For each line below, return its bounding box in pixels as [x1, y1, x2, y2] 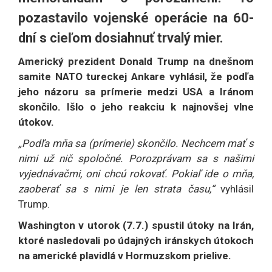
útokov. [18, 116, 56, 129]
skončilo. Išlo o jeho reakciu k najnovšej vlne [18, 101, 254, 114]
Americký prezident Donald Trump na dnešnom [18, 55, 254, 68]
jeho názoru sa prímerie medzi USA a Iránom [18, 86, 254, 98]
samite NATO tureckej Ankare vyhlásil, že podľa [18, 70, 254, 83]
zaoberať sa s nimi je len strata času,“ [18, 183, 220, 195]
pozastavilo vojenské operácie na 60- [18, 10, 254, 26]
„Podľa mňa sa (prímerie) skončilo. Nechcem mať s [18, 137, 254, 150]
